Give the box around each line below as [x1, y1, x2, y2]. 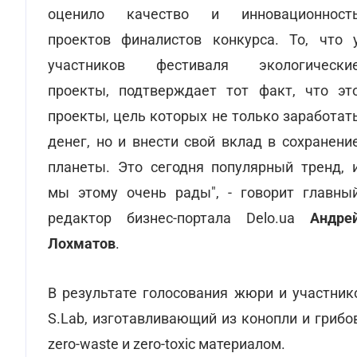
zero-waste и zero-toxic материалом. [48, 335, 285, 352]
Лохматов [48, 235, 116, 252]
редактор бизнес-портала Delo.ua [48, 210, 310, 226]
